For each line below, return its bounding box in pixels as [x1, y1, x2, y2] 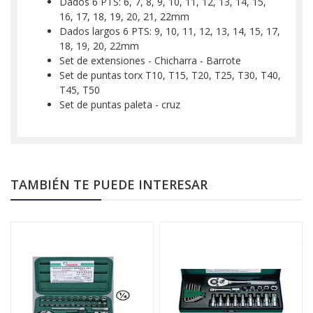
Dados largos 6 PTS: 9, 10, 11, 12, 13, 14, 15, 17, [59, 24, 280, 38]
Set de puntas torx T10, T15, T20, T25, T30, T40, [59, 68, 281, 82]
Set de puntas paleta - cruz [59, 98, 183, 112]
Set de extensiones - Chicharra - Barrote [59, 54, 241, 68]
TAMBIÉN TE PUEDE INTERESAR [10, 176, 208, 194]
